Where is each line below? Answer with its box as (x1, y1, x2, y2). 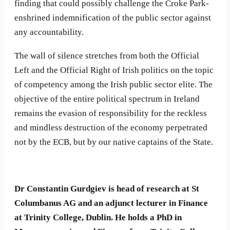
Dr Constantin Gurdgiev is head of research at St (14, 184, 199, 194)
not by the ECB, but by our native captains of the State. (14, 137, 213, 147)
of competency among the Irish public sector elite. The (14, 80, 213, 90)
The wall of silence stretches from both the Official (14, 51, 199, 61)
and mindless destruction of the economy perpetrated (14, 123, 207, 133)
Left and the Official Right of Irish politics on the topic (14, 65, 214, 75)
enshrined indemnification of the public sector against (14, 13, 211, 23)
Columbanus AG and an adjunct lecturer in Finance (14, 198, 208, 208)
